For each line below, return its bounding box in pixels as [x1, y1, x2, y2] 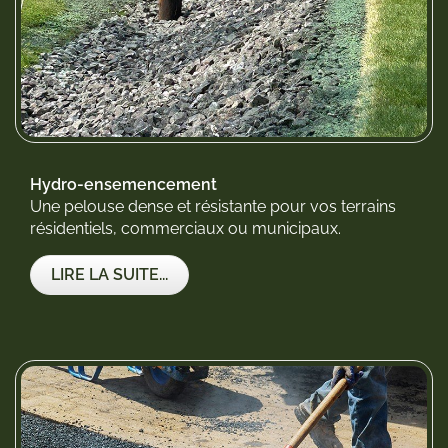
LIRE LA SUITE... [51, 265, 168, 285]
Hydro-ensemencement [30, 175, 217, 195]
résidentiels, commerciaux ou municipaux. [30, 219, 341, 239]
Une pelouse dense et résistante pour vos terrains [30, 197, 396, 217]
